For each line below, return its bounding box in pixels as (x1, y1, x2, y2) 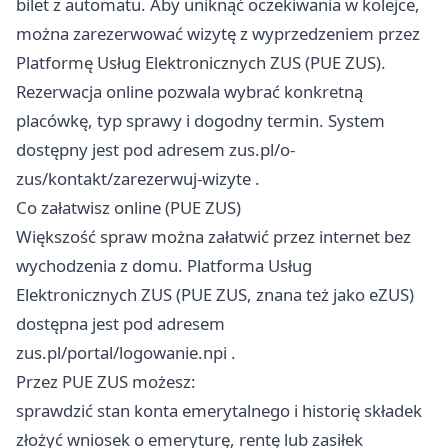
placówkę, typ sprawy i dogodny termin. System (16, 109, 385, 133)
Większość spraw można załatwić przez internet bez (16, 225, 411, 249)
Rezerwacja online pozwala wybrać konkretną (16, 80, 363, 104)
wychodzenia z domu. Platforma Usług (16, 254, 312, 278)
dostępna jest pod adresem (16, 312, 225, 336)
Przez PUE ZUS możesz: (16, 370, 196, 394)
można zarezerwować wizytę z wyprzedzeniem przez (16, 22, 420, 46)
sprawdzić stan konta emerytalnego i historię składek (16, 399, 422, 423)
